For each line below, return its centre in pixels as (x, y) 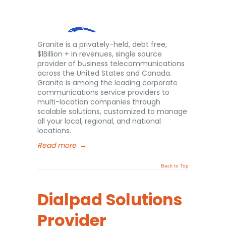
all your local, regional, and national (99, 121)
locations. (54, 131)
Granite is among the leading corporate (107, 83)
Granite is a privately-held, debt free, (102, 44)
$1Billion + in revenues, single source (100, 54)
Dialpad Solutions (110, 200)
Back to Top (175, 166)
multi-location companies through (99, 102)
